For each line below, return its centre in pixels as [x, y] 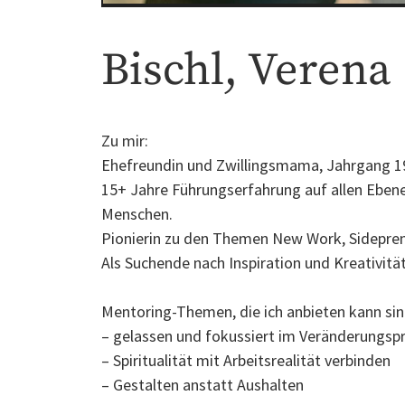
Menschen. [137, 214]
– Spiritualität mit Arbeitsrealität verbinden [246, 360]
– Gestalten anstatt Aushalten [203, 385]
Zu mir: [125, 141]
